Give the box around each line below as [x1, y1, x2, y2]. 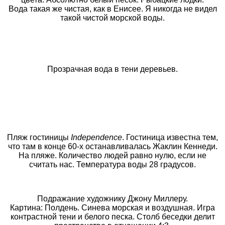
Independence [71, 133, 122, 142]
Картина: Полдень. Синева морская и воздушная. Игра [10, 203, 215, 212]
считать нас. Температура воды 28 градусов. [29, 160, 196, 169]
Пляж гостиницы [7, 133, 71, 142]
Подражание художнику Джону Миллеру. [37, 194, 188, 203]
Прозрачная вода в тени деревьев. [47, 64, 178, 73]
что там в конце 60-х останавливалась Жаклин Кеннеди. [8, 142, 217, 151]
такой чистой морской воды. [60, 13, 165, 22]
